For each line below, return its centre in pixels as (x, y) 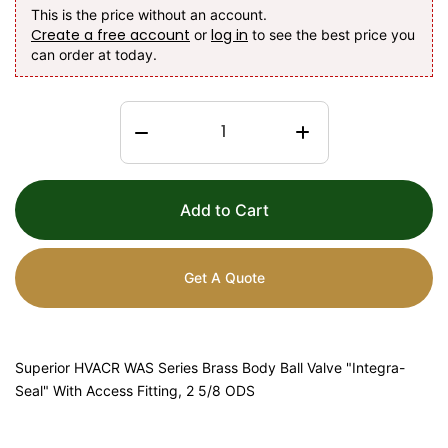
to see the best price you (331, 34)
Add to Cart (224, 210)
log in (229, 34)
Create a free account (110, 34)
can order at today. (94, 54)
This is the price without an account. (149, 14)
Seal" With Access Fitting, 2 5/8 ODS (135, 391)
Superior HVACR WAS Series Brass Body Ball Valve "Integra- (210, 368)
